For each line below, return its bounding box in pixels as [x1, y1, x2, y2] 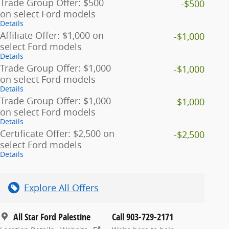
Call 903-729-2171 [112, 210, 173, 223]
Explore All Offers [24, 181, 99, 194]
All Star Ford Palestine [13, 210, 90, 223]
